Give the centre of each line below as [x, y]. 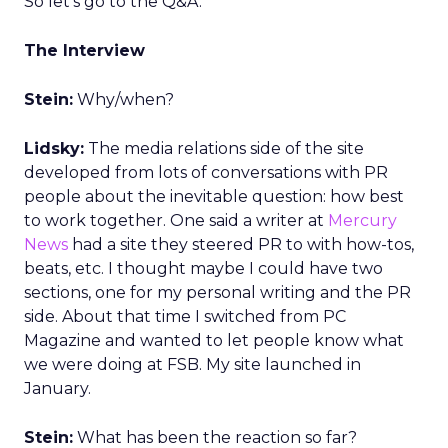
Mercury [362, 220]
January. [57, 388]
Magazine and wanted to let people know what [214, 340]
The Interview [84, 50]
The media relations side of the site [224, 148]
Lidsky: [54, 148]
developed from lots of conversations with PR [206, 172]
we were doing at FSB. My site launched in [192, 364]
